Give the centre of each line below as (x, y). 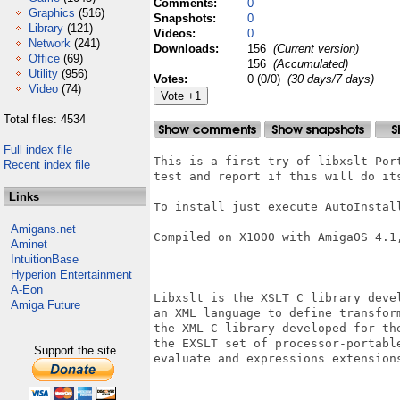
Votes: (172, 79)
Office (44, 58)
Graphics (52, 13)
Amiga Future (46, 305)
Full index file (38, 150)
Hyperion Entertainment (71, 275)
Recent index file (47, 165)
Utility (43, 74)
